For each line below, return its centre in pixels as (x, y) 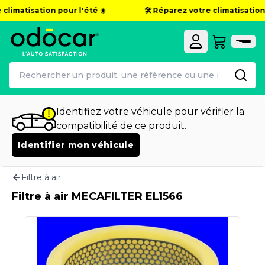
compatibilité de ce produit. (121, 126)
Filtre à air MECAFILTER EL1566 (97, 196)
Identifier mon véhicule (76, 145)
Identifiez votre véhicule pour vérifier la (150, 112)
